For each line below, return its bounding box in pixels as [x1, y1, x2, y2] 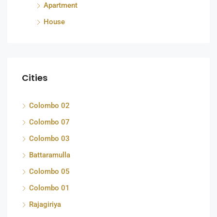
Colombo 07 [29, 117, 70, 126]
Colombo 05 [29, 167, 70, 176]
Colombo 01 [29, 183, 70, 192]
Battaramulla [29, 150, 70, 159]
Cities [22, 71, 47, 84]
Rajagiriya [29, 200, 61, 209]
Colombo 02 [29, 101, 70, 110]
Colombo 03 [29, 134, 70, 143]
